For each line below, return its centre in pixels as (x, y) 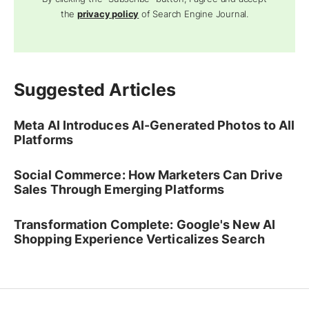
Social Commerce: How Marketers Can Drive (149, 175)
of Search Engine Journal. (194, 14)
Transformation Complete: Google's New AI (145, 225)
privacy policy (108, 14)
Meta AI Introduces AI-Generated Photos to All (154, 126)
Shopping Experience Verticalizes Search (139, 239)
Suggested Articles (95, 90)
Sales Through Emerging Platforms (119, 190)
